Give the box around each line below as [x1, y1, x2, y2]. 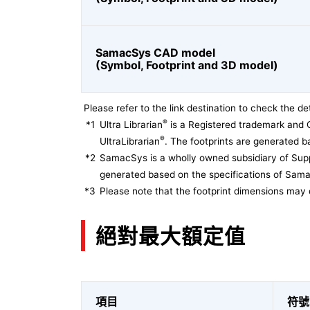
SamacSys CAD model [95, 46, 215, 60]
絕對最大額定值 [95, 223, 246, 248]
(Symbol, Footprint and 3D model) [95, 58, 278, 72]
